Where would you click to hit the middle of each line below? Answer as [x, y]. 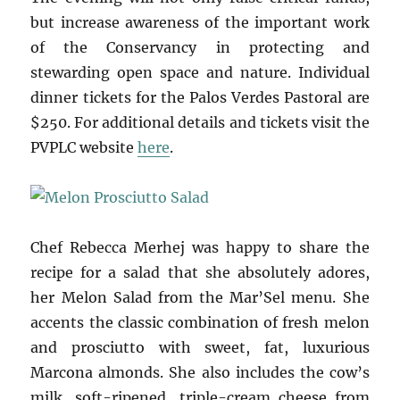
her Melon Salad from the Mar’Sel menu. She [200, 297]
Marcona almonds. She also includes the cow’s [200, 372]
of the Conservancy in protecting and [200, 47]
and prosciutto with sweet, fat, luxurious [200, 347]
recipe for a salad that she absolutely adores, [200, 272]
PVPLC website [84, 147]
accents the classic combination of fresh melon [200, 322]
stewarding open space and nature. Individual [200, 72]
